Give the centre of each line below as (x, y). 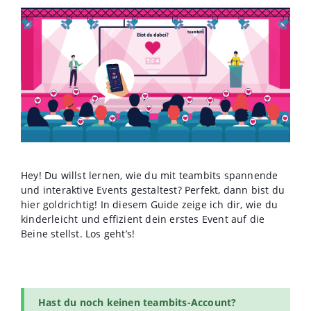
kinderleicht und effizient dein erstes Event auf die (143, 219)
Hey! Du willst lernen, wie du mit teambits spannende (150, 176)
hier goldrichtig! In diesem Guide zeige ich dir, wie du (150, 205)
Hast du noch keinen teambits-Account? (137, 303)
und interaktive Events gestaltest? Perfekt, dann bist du (153, 190)
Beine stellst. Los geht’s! (78, 234)
